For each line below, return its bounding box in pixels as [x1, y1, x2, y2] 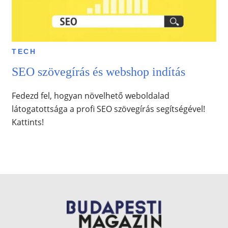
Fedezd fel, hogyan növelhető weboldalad [11, 90, 169, 102]
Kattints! [11, 117, 44, 128]
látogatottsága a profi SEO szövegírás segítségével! [11, 103, 205, 115]
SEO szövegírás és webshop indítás [11, 65, 185, 79]
